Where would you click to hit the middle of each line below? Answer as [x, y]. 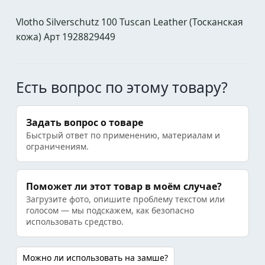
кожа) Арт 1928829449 [66, 37]
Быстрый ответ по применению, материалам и [123, 135]
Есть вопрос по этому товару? [122, 87]
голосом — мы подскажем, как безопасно [110, 210]
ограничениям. [57, 146]
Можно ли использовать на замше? [95, 258]
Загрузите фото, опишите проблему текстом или [125, 199]
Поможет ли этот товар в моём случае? [124, 186]
